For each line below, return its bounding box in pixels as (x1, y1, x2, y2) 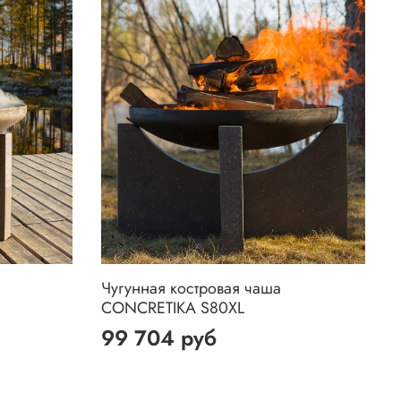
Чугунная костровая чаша (101, 277, 282, 301)
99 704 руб (101, 322, 218, 354)
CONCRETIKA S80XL (101, 296, 245, 320)
